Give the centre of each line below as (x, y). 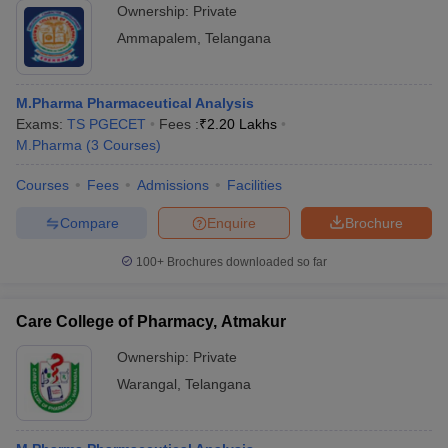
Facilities (254, 185)
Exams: (41, 124)
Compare (89, 222)
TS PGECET (106, 124)
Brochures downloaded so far (245, 262)
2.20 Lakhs (242, 124)
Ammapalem (157, 38)
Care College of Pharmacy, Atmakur (151, 321)
